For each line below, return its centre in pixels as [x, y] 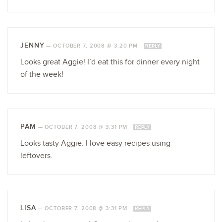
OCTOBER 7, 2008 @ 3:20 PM [96, 46]
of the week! [42, 74]
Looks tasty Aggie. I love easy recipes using [95, 143]
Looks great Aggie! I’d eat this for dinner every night [110, 62]
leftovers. [36, 156]
